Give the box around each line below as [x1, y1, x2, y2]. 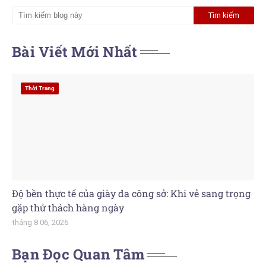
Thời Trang [25, 85, 55, 91]
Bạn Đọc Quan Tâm [12, 245, 144, 264]
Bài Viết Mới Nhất [12, 42, 138, 61]
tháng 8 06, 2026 [12, 218, 68, 227]
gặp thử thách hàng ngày [12, 201, 124, 214]
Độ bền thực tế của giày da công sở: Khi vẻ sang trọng [12, 187, 251, 199]
